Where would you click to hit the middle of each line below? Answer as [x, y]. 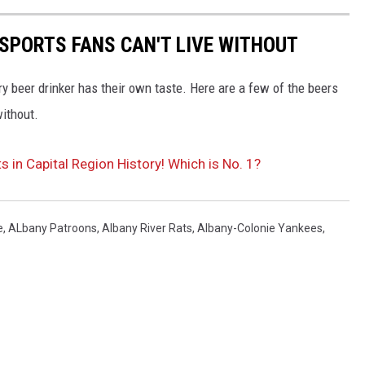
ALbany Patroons [53, 228]
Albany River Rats [147, 228]
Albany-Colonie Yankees [260, 228]
